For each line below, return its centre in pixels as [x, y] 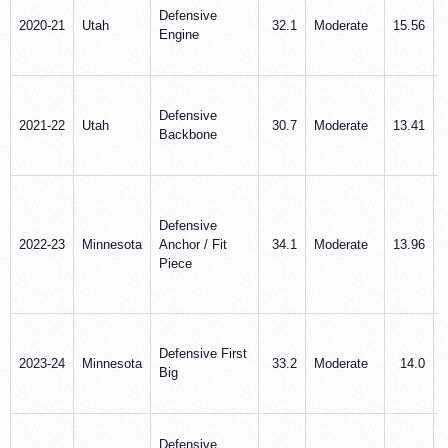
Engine [179, 34]
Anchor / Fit [193, 244]
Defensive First [203, 353]
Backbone [188, 134]
